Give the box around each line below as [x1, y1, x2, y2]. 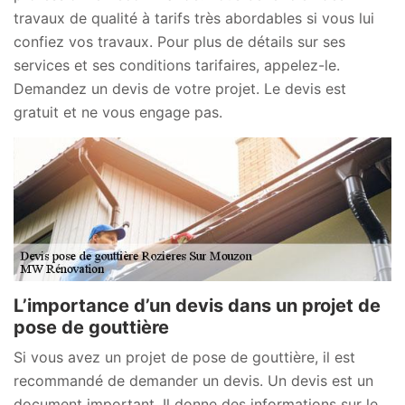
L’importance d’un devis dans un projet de [14, 294, 381, 316]
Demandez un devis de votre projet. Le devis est [14, 80, 346, 99]
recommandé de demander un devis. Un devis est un [14, 371, 373, 390]
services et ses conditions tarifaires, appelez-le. [14, 56, 340, 75]
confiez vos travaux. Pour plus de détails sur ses [14, 33, 345, 52]
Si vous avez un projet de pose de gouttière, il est [14, 347, 355, 366]
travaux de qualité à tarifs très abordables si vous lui [14, 9, 374, 28]
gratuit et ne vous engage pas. [14, 103, 222, 122]
